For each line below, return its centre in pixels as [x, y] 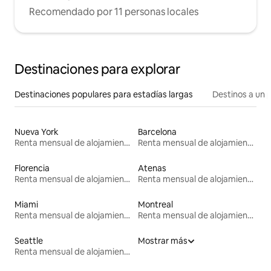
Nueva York [37, 132]
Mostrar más [163, 241]
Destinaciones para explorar [97, 70]
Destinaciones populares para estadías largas [104, 95]
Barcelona [157, 132]
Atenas [152, 168]
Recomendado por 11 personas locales [114, 12]
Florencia [32, 168]
